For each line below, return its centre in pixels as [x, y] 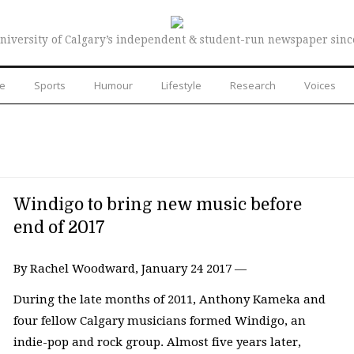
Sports [50, 85]
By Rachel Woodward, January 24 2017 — [130, 268]
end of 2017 [59, 227]
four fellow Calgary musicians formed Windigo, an [159, 321]
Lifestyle [181, 85]
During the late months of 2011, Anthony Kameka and [169, 300]
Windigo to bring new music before [157, 204]
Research [253, 85]
